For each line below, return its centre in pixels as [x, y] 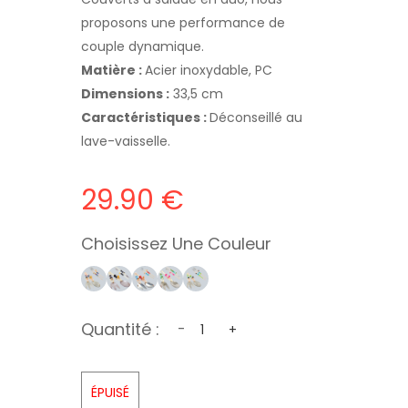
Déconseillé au [256, 117]
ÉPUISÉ [110, 392]
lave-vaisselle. [126, 141]
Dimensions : [125, 93]
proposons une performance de [183, 22]
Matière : [113, 70]
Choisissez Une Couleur [176, 243]
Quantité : [120, 329]
